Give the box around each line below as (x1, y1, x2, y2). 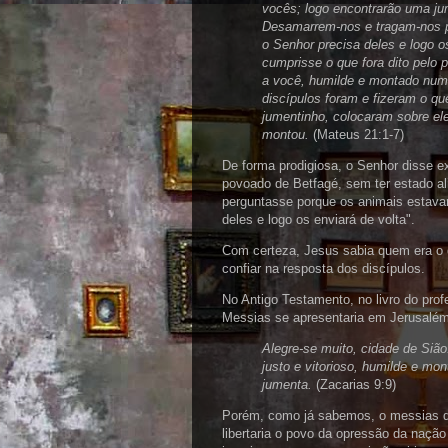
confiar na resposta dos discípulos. (222, 261, 425, 276)
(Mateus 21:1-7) (309, 127, 404, 142)
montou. (262, 127, 309, 142)
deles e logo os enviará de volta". (222, 212, 415, 227)
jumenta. (262, 377, 312, 392)
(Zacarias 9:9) (312, 377, 396, 392)
